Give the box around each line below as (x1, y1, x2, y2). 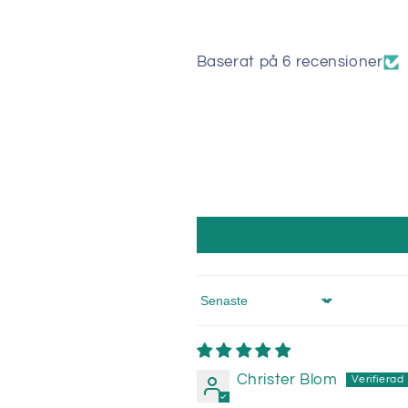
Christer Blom (236, 372, 338, 389)
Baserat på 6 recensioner (196, 54, 383, 71)
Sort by (195, 301, 249, 318)
